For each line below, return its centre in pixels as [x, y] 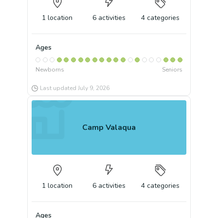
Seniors [173, 70]
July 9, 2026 [94, 88]
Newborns [50, 70]
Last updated [59, 88]
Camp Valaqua [109, 127]
